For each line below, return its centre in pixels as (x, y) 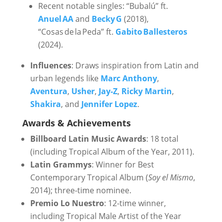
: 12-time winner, (135, 203)
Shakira (45, 104)
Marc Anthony (129, 78)
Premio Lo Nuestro (67, 203)
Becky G (107, 19)
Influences (51, 65)
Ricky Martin (146, 91)
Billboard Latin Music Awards (88, 139)
